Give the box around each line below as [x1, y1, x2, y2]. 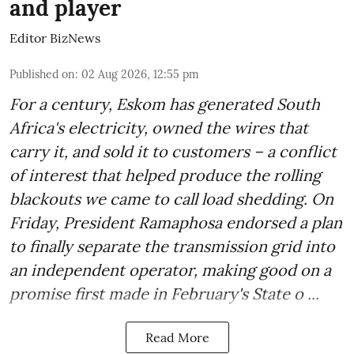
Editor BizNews [9, 30, 100, 47]
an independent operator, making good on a [9, 260, 331, 281]
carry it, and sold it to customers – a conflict [9, 141, 337, 162]
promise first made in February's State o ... [9, 284, 319, 304]
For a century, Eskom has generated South [9, 94, 320, 115]
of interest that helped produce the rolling [9, 165, 321, 186]
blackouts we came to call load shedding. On [9, 189, 333, 209]
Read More [145, 330, 209, 346]
